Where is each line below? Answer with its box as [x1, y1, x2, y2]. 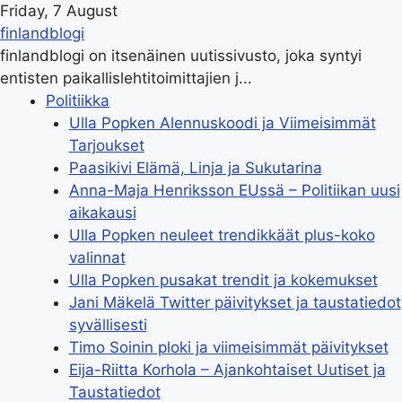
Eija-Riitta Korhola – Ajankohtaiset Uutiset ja [68, 361, 386, 379]
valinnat [68, 249, 126, 267]
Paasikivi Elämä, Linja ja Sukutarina [68, 159, 322, 177]
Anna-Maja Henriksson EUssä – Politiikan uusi [68, 181, 400, 199]
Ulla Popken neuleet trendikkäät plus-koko [68, 226, 375, 244]
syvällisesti [68, 316, 147, 334]
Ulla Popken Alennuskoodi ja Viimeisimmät [68, 114, 376, 132]
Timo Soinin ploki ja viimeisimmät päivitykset [68, 338, 389, 356]
